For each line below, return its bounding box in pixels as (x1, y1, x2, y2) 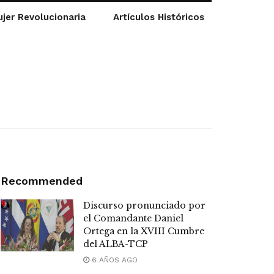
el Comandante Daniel (83, 212, 183, 224)
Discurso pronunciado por (83, 199, 206, 211)
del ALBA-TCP (83, 238, 148, 250)
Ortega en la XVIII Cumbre (83, 225, 204, 237)
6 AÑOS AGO (89, 255, 138, 264)
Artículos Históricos (113, 12, 205, 23)
